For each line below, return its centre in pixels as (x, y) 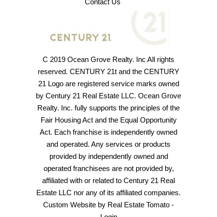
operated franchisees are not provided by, (108, 168)
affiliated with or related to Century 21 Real (108, 180)
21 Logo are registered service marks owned (108, 84)
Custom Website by (75, 205)
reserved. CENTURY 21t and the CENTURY (108, 71)
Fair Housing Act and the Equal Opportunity (108, 120)
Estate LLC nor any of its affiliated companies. (108, 193)
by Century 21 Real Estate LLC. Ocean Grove (108, 96)
